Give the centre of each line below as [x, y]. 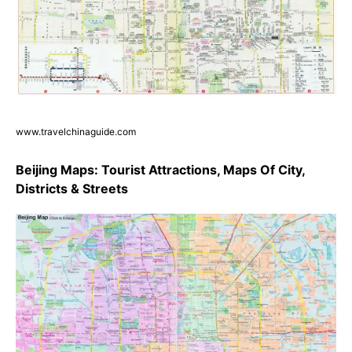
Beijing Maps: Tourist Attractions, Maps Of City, [160, 170]
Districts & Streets [72, 189]
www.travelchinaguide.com [76, 132]
